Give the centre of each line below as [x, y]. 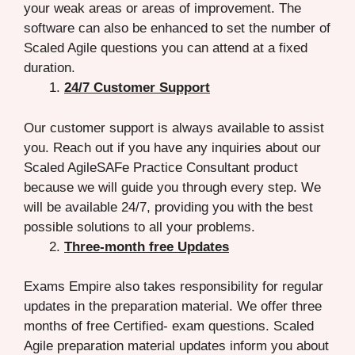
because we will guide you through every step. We [172, 187]
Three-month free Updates [147, 246]
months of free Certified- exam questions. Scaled [169, 326]
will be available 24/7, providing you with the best [168, 207]
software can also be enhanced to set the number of [177, 29]
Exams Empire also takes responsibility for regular [174, 287]
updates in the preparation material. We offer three [173, 307]
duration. [50, 68]
